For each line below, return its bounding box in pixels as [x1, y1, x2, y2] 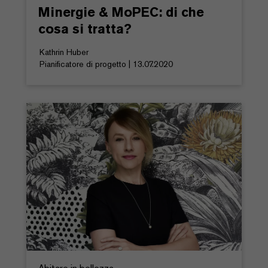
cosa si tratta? [38, 20, 132, 37]
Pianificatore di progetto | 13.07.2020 [39, 58, 173, 69]
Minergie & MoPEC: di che [38, 3, 204, 20]
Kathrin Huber [39, 46, 89, 57]
